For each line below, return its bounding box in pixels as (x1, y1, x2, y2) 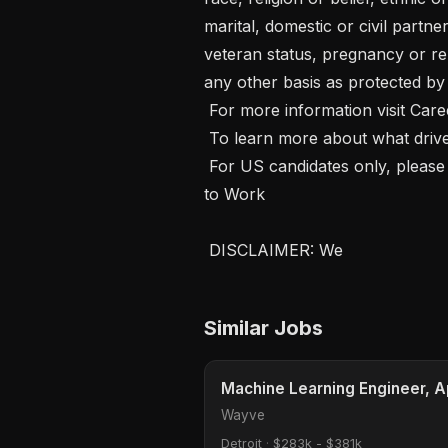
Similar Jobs (204, 315, 323, 340)
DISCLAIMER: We (209, 239, 348, 260)
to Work (204, 183, 270, 204)
